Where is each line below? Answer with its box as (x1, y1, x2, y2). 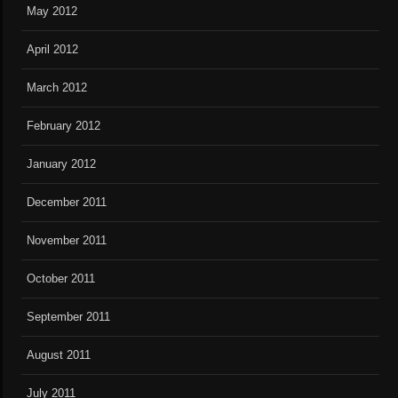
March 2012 (27, 81, 88, 95)
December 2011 (27, 195, 107, 210)
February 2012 (27, 119, 101, 133)
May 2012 (27, 4, 78, 19)
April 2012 (27, 43, 79, 57)
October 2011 (27, 272, 96, 286)
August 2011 (27, 348, 92, 362)
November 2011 (27, 234, 107, 248)
